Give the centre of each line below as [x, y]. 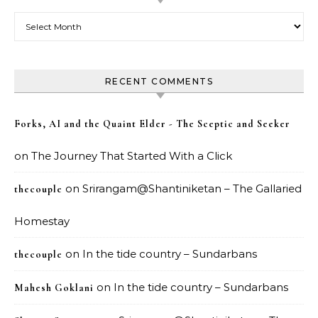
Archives [36, 20]
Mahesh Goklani [54, 288]
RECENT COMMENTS [159, 81]
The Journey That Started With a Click [132, 156]
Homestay [42, 221]
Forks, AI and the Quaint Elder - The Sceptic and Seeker [152, 124]
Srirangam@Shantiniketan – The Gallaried [192, 188]
